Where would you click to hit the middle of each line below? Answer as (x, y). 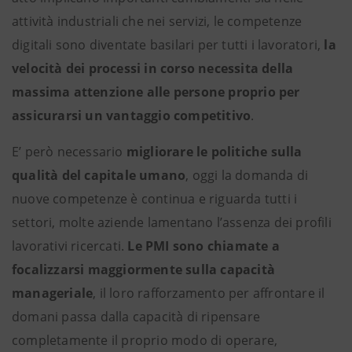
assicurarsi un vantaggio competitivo (132, 115)
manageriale (53, 293)
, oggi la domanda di (247, 175)
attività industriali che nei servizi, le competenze (157, 21)
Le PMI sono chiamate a (203, 246)
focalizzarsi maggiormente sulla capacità (144, 269)
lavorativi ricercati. (70, 246)
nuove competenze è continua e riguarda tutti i (155, 199)
